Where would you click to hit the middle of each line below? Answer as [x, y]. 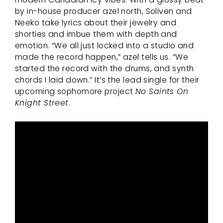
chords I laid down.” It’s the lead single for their [107, 80]
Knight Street [42, 103]
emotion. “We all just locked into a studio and [105, 45]
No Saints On [162, 91]
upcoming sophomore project [75, 91]
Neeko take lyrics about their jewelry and [96, 22]
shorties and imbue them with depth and [96, 34]
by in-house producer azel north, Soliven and [104, 11]
